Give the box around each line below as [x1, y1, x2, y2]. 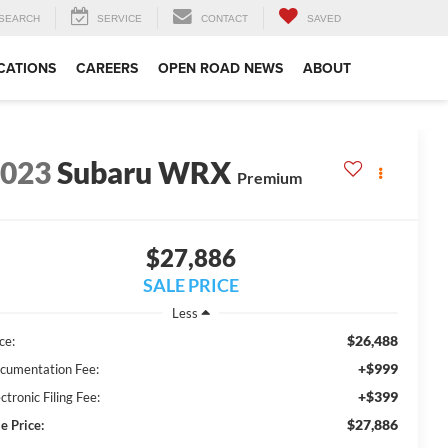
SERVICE [97, 13, 142, 25]
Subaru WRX [57, 154, 232, 191]
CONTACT [201, 13, 248, 25]
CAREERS [76, 58, 138, 79]
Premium [237, 168, 303, 188]
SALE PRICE [142, 274, 239, 297]
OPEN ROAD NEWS [158, 58, 283, 79]
